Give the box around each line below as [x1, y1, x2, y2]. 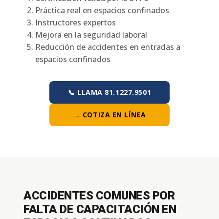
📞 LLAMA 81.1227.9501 [67, 88, 152, 97]
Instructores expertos [35, 17, 116, 28]
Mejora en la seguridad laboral [35, 29, 147, 40]
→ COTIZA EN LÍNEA [73, 110, 146, 119]
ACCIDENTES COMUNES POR [23, 189, 175, 202]
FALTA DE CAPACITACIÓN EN [23, 202, 176, 216]
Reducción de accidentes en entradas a [35, 42, 180, 52]
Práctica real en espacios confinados [35, 5, 169, 16]
